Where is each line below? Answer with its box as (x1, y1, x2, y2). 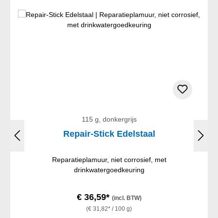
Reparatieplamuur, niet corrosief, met (52, 155, 166, 163)
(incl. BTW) (111, 194, 142, 201)
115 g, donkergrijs (81, 115, 137, 123)
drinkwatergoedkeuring (73, 165, 145, 174)
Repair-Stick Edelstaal (63, 128, 155, 139)
